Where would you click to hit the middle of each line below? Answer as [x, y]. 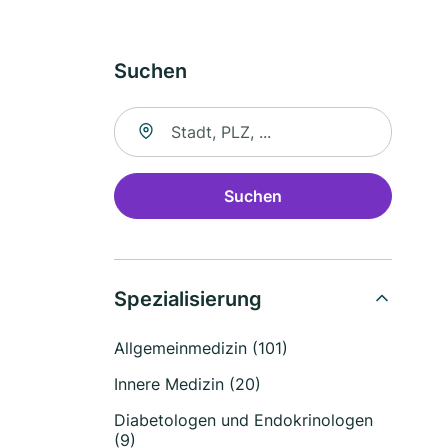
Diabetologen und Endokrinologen [243, 420]
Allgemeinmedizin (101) [201, 348]
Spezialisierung [188, 299]
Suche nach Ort [171, 118]
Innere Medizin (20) [187, 384]
